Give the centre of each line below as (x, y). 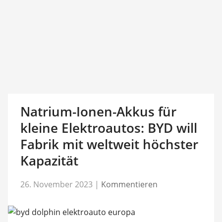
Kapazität (49, 161)
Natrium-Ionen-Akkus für (98, 111)
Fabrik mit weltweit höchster (109, 144)
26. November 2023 (56, 184)
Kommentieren (129, 184)
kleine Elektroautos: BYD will (109, 128)
